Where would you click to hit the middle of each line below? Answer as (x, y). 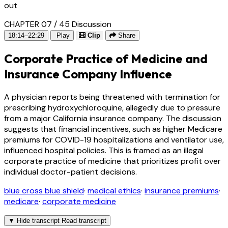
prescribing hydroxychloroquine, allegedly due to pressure (112, 107)
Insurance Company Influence (88, 74)
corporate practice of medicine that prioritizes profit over (112, 161)
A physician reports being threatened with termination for (112, 97)
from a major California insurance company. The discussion (113, 118)
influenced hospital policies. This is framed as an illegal (104, 150)
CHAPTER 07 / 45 (37, 24)
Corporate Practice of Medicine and (106, 58)
